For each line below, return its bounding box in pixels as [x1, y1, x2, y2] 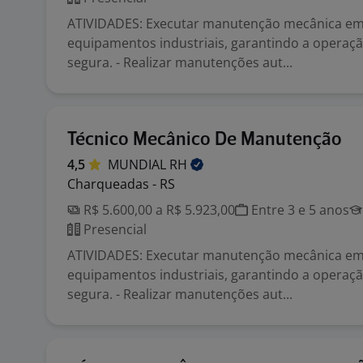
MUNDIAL [108, 156, 169, 173]
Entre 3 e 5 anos [248, 201, 349, 219]
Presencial [80, 220, 147, 238]
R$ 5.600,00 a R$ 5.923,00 [80, 201, 235, 219]
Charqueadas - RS [67, 175, 175, 193]
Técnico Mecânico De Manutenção [67, 130, 342, 149]
